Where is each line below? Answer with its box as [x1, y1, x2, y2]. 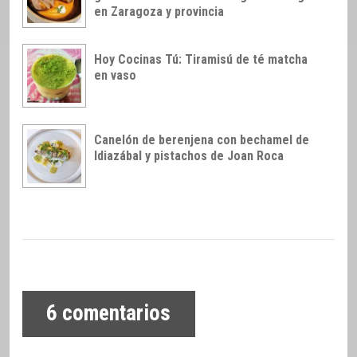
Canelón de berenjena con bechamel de [94, 132, 309, 148]
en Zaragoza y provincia [94, 3, 224, 19]
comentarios [57, 300, 171, 327]
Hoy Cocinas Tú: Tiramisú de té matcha [94, 52, 308, 68]
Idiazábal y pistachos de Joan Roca [94, 148, 284, 164]
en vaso [94, 68, 136, 84]
